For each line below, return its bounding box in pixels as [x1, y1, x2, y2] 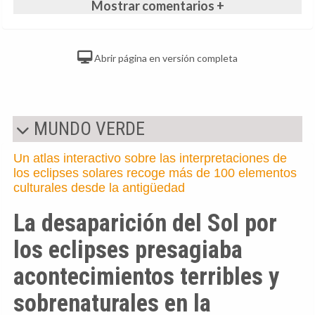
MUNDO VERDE [30, 117, 145, 139]
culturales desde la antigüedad [13, 180, 185, 195]
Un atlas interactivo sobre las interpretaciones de [13, 150, 287, 165]
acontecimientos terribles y [13, 262, 279, 290]
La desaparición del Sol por [13, 208, 277, 237]
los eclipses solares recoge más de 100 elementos [13, 165, 297, 180]
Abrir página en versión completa [92, 51, 238, 64]
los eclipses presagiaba [13, 235, 243, 264]
